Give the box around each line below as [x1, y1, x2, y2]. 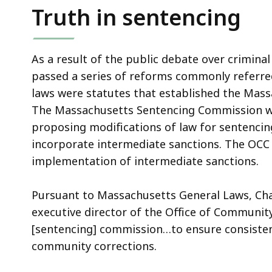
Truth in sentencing [32, 2, 241, 32]
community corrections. [32, 238, 157, 253]
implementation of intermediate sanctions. [32, 153, 259, 168]
